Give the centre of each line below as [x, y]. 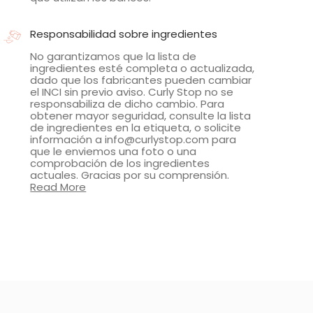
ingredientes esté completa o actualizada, [143, 68]
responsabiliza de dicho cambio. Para [128, 104]
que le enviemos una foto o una [114, 152]
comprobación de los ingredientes [120, 163]
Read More [58, 187]
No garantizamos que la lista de [114, 57]
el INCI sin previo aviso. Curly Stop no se [132, 92]
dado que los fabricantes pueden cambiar [141, 80]
